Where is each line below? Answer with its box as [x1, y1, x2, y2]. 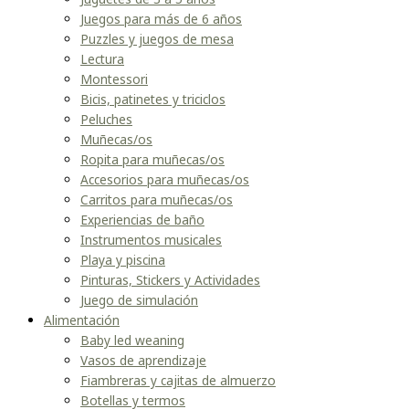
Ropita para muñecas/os [80, 150, 225, 168]
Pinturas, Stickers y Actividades [80, 270, 260, 288]
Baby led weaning [80, 330, 184, 349]
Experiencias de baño [80, 210, 204, 228]
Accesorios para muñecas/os [80, 170, 249, 188]
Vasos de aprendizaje [80, 351, 206, 369]
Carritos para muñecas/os [80, 190, 233, 208]
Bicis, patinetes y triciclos [80, 89, 225, 108]
